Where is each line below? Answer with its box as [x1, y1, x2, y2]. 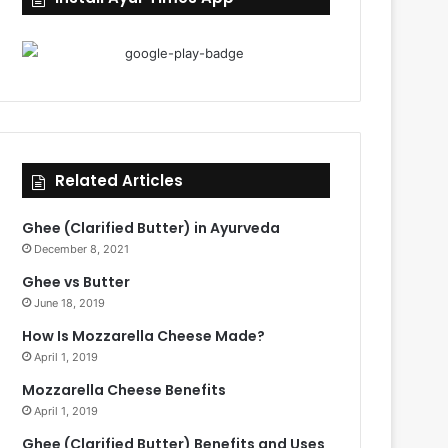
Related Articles [55, 169, 184, 191]
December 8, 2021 [34, 241, 130, 256]
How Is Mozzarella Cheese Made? [22, 325, 266, 346]
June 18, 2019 [34, 295, 106, 310]
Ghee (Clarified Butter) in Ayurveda [22, 217, 281, 238]
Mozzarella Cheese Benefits [22, 379, 227, 400]
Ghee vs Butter [22, 271, 131, 292]
